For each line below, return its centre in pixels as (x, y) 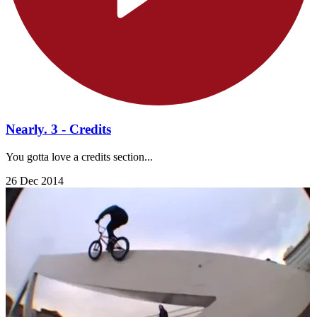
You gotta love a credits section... (79, 156)
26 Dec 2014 (35, 180)
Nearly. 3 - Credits (58, 129)
